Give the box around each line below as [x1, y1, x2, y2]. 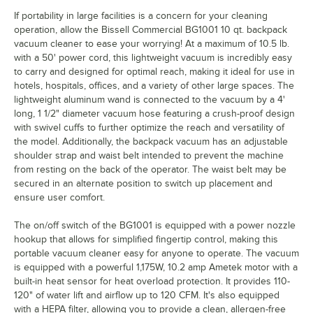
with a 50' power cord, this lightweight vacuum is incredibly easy [14, 52, 292, 64]
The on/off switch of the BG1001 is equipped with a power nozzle [14, 220, 296, 231]
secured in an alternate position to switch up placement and [14, 178, 272, 189]
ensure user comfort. [14, 192, 105, 203]
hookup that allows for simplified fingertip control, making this [14, 234, 278, 245]
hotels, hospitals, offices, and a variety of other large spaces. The [14, 80, 294, 92]
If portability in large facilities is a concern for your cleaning [14, 10, 268, 22]
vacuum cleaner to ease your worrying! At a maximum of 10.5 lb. [14, 38, 289, 50]
